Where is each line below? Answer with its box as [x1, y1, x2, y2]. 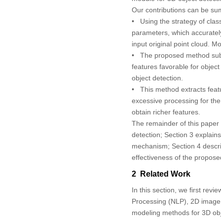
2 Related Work [131, 169, 190, 178]
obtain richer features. [131, 108, 200, 116]
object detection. [131, 74, 183, 82]
